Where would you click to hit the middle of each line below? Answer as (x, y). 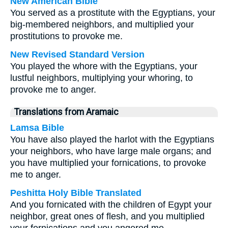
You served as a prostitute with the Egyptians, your (113, 13)
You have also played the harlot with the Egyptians (112, 139)
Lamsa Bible (37, 128)
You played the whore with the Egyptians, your (104, 66)
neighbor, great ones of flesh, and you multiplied (107, 216)
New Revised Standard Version (77, 54)
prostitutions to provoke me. (66, 36)
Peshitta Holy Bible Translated (76, 193)
